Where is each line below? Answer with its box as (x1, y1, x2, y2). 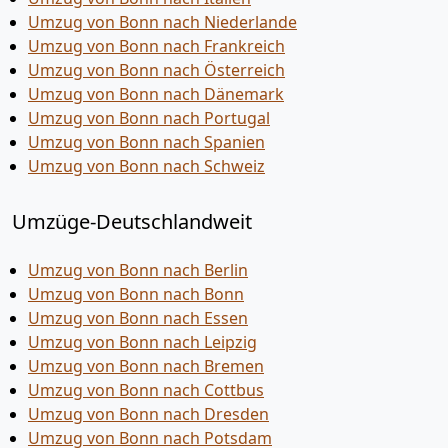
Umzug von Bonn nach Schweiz (28, 155, 265, 177)
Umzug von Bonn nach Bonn (28, 283, 244, 305)
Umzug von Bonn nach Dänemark (28, 83, 284, 105)
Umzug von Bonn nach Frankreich (28, 35, 285, 57)
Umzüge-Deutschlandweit (12, 208, 252, 235)
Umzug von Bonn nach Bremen (28, 355, 264, 377)
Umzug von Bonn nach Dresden (28, 403, 269, 425)
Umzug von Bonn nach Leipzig (28, 331, 257, 353)
